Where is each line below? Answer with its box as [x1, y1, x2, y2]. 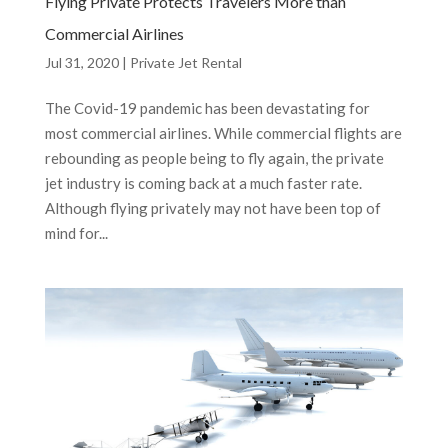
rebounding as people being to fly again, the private [44, 149, 384, 168]
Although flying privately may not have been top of [44, 199, 381, 218]
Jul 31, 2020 [44, 54, 119, 72]
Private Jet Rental [129, 54, 242, 72]
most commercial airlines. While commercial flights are [44, 124, 402, 143]
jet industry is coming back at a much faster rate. [44, 174, 362, 193]
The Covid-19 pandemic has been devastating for [44, 99, 370, 118]
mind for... [44, 224, 108, 243]
